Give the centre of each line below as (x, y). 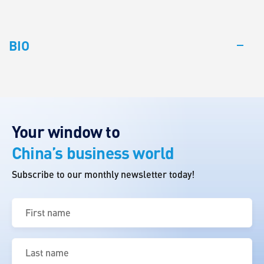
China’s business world (93, 153)
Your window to (66, 131)
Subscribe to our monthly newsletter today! (103, 174)
